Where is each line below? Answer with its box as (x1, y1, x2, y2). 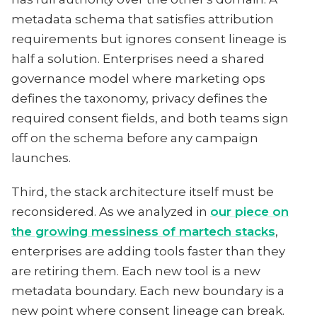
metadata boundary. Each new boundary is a (11, 284, 284, 298)
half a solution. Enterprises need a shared (11, 52, 265, 66)
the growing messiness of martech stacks (11, 224, 275, 238)
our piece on (210, 204, 289, 219)
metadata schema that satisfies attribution (11, 12, 274, 26)
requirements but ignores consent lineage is (11, 32, 287, 46)
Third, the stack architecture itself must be (11, 185, 274, 199)
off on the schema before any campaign (11, 131, 258, 145)
